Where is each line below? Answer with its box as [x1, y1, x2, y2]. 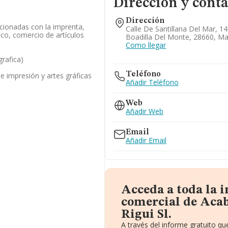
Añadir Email [126, 135, 167, 145]
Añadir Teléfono [126, 77, 179, 87]
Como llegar [126, 40, 166, 50]
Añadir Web [126, 106, 164, 116]
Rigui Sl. [121, 209, 172, 221]
